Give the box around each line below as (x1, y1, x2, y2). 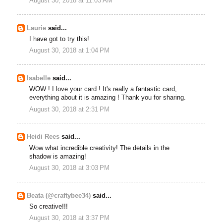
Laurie (27, 24, 47, 32)
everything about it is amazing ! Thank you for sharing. (29, 94, 186, 102)
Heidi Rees (27, 133, 60, 141)
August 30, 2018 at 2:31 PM (29, 106, 110, 113)
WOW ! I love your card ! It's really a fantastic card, (29, 86, 177, 93)
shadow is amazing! (29, 153, 87, 160)
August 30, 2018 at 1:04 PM (29, 47, 110, 55)
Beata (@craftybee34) (27, 192, 91, 199)
